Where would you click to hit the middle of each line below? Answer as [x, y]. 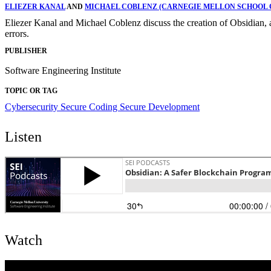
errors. [17, 33]
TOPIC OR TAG [31, 91]
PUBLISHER [26, 51]
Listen [23, 137]
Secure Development [160, 107]
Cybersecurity [33, 107]
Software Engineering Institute [63, 71]
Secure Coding [90, 107]
